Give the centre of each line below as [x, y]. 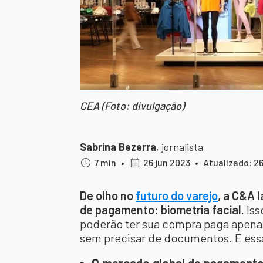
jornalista [182, 147]
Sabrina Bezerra [118, 147]
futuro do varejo [177, 195]
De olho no [108, 195]
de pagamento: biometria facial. [163, 210]
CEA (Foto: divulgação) [132, 106]
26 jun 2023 [167, 162]
